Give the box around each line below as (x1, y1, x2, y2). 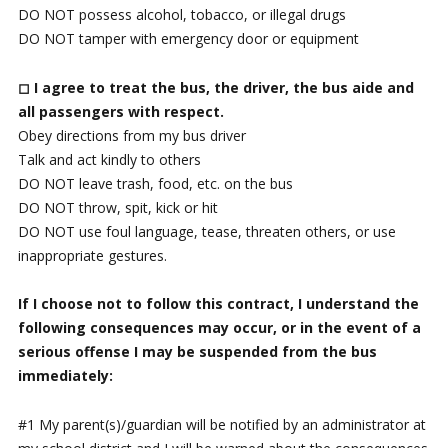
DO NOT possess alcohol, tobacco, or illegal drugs (17, 5, 346, 25)
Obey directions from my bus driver (17, 125, 246, 145)
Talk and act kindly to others (17, 149, 201, 169)
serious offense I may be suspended (17, 342, 282, 362)
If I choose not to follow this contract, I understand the (17, 294, 419, 314)
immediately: (17, 366, 113, 386)
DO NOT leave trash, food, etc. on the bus (17, 173, 293, 193)
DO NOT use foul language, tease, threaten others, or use (17, 221, 396, 241)
